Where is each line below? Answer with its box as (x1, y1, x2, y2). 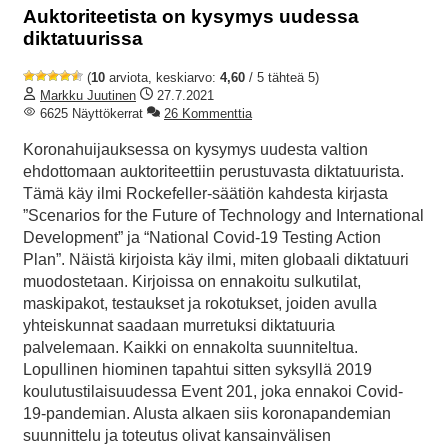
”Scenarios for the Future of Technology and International (23, 206, 424, 224)
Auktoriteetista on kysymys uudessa (23, 6, 359, 28)
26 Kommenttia (164, 105, 252, 121)
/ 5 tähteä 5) (245, 69, 319, 85)
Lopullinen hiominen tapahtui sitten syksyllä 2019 (23, 360, 372, 378)
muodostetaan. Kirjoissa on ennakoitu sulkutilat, (23, 272, 361, 290)
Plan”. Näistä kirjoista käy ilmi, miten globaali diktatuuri (23, 250, 409, 268)
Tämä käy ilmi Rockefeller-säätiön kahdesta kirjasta (23, 184, 388, 202)
